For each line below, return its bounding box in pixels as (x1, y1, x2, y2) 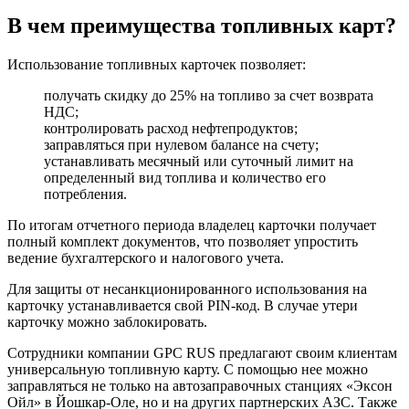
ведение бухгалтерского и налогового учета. (7, 249, 284, 266)
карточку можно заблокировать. (7, 313, 207, 330)
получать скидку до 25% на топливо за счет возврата (44, 87, 373, 103)
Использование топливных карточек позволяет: (7, 56, 306, 72)
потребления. (44, 185, 127, 202)
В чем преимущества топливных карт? (7, 13, 396, 37)
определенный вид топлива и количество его (44, 169, 326, 185)
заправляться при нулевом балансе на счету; (44, 136, 319, 152)
